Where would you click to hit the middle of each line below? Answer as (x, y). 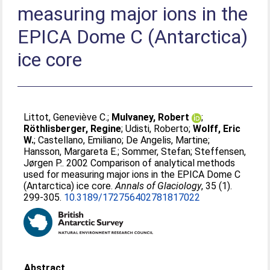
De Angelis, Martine (167, 140)
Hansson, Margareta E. (71, 152)
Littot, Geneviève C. (66, 117)
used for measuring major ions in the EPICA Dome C (132, 174)
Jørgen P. (43, 163)
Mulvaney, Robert (151, 117)
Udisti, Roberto (157, 129)
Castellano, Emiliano (80, 140)
